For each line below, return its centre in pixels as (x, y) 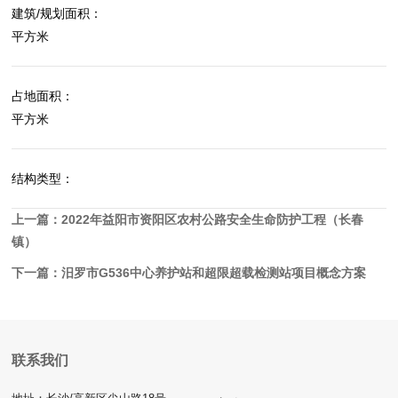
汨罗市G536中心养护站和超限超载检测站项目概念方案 (214, 273)
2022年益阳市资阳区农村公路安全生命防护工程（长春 (213, 219)
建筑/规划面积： (57, 13)
